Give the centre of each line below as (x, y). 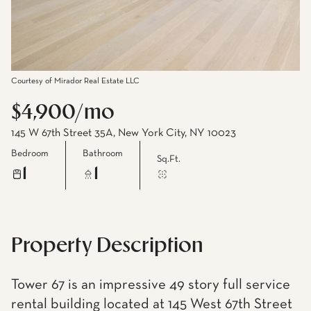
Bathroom (103, 153)
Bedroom (30, 153)
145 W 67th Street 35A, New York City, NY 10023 (124, 133)
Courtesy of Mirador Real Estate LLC (75, 81)
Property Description (107, 246)
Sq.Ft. (169, 159)
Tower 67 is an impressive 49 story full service (151, 285)
